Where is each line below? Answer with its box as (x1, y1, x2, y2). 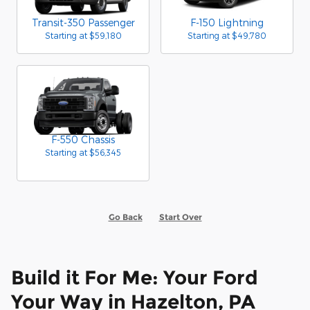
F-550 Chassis (51, 134, 115, 146)
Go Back (108, 212, 143, 222)
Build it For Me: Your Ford (11, 266, 258, 289)
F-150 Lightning (190, 17, 264, 28)
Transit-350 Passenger (31, 17, 135, 28)
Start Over (158, 212, 202, 222)
